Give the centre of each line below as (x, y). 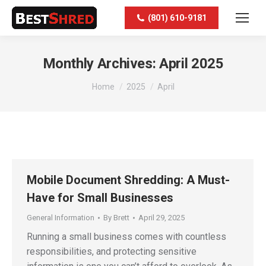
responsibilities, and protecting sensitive (112, 251)
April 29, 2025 (161, 218)
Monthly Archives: (101, 64)
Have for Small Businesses (100, 198)
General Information (61, 218)
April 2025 (191, 64)
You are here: (121, 81)
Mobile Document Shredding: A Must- (128, 180)
